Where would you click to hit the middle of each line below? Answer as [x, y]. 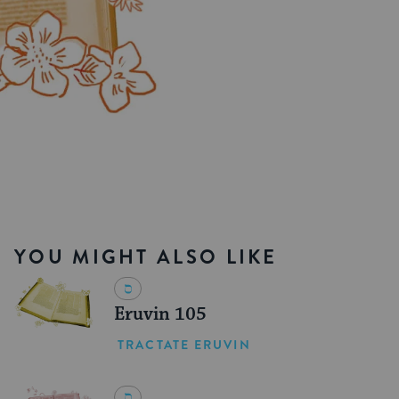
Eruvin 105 [161, 314]
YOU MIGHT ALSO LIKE [146, 256]
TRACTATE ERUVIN [184, 344]
